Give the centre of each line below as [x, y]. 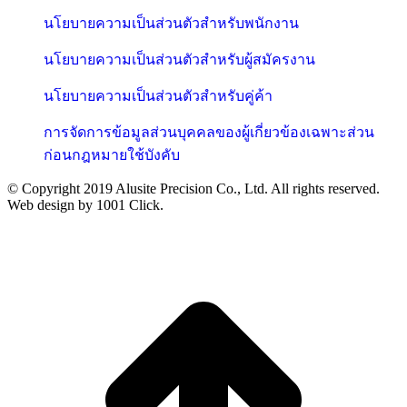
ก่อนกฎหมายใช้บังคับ [112, 154]
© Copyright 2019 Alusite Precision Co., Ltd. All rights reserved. [194, 188]
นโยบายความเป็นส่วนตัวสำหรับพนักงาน [171, 23]
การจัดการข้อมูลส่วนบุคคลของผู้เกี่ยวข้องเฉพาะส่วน [209, 132]
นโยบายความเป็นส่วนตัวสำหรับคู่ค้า [158, 95]
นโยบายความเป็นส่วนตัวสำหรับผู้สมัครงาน [179, 59]
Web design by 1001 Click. [85, 204]
